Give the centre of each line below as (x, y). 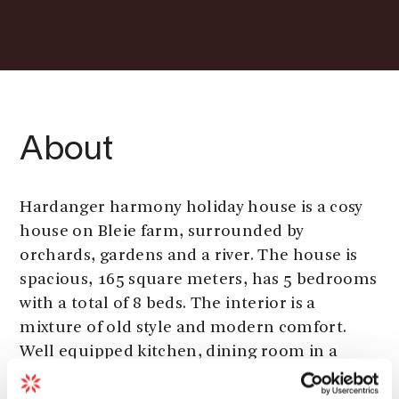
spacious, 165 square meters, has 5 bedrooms (199, 280)
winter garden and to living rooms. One (174, 376)
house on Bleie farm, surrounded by (162, 232)
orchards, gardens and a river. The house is (189, 256)
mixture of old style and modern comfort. (183, 328)
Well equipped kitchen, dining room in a (179, 352)
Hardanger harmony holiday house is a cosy (191, 208)
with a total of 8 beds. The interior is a (168, 304)
